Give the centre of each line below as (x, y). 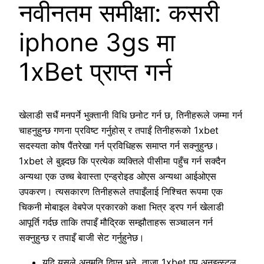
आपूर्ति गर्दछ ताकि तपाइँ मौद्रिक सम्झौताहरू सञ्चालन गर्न (116, 222)
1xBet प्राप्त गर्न (95, 71)
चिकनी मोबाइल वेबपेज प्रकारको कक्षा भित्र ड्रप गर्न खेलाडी (121, 207)
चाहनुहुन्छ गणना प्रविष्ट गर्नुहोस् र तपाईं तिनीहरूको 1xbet (119, 130)
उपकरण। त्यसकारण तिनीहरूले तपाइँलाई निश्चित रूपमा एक (121, 191)
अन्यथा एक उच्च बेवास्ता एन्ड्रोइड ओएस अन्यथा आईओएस (118, 176)
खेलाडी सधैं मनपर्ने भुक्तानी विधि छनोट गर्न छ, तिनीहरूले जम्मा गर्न (131, 115)
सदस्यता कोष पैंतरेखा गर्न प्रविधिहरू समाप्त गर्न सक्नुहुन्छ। (119, 145)
